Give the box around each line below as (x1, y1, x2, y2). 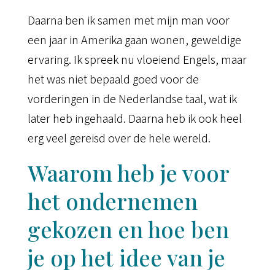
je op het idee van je (27, 242, 225, 273)
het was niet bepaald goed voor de (27, 71, 199, 87)
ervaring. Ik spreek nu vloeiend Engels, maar (27, 51, 247, 68)
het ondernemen (27, 186, 198, 216)
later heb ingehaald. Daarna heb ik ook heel (27, 110, 242, 126)
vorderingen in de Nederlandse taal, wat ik (27, 90, 237, 107)
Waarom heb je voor (27, 158, 229, 188)
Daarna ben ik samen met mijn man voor (27, 12, 230, 28)
